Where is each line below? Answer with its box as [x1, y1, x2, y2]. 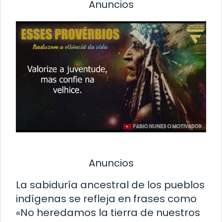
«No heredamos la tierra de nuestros [16, 205, 200, 220]
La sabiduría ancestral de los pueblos [16, 177, 205, 192]
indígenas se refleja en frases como [16, 191, 197, 206]
